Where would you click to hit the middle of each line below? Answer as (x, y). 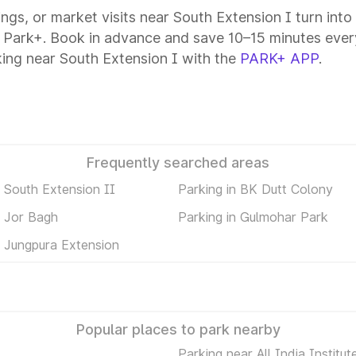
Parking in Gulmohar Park (253, 217)
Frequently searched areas (178, 163)
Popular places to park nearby (178, 329)
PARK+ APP (279, 58)
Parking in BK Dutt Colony (255, 189)
